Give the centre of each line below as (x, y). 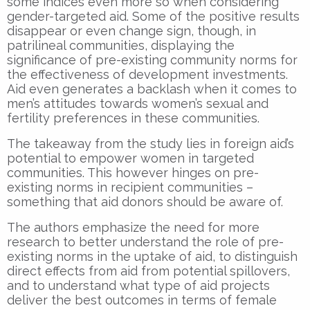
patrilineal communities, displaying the (121, 45)
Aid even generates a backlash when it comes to (152, 89)
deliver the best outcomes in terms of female (142, 300)
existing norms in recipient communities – (130, 187)
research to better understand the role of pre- (145, 241)
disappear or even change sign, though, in (131, 30)
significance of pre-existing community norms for (152, 60)
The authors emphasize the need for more (133, 227)
